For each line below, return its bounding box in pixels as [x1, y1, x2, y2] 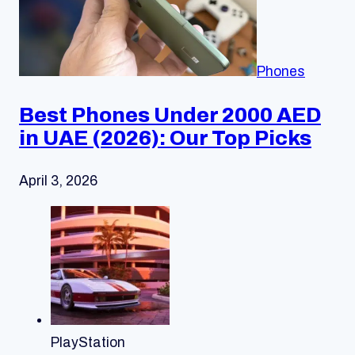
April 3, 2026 [19, 173, 97, 189]
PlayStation [51, 335, 125, 351]
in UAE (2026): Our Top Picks [19, 126, 311, 149]
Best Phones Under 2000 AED [19, 103, 321, 126]
